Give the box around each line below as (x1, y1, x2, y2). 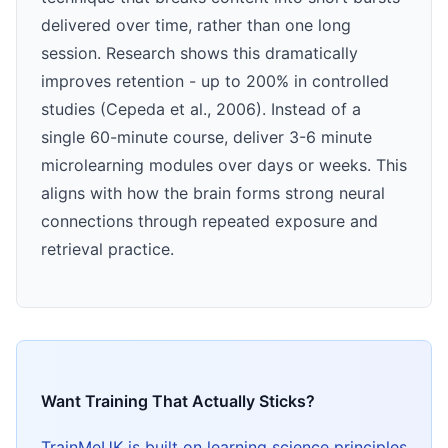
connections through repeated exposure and (41, 211, 378, 232)
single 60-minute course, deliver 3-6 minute (41, 127, 372, 148)
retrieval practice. (41, 239, 174, 260)
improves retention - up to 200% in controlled (41, 71, 389, 92)
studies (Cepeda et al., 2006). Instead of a (41, 99, 361, 120)
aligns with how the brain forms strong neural (41, 183, 385, 204)
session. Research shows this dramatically (41, 43, 358, 64)
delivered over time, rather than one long (41, 15, 351, 36)
